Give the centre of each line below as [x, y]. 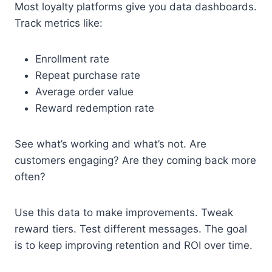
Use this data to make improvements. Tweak [124, 212]
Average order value [84, 91]
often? [30, 176]
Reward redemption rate [95, 108]
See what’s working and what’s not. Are [110, 144]
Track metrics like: [59, 23]
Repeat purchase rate [88, 75]
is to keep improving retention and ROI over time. [134, 245]
